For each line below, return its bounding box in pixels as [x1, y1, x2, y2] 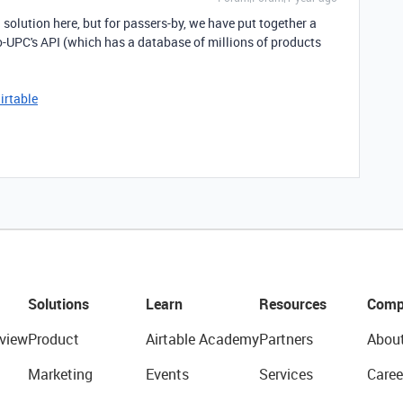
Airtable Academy [145, 329, 259, 349]
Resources [258, 294, 327, 314]
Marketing [27, 364, 93, 384]
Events [145, 364, 189, 384]
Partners [258, 329, 313, 349]
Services [258, 364, 313, 384]
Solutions [27, 294, 89, 314]
